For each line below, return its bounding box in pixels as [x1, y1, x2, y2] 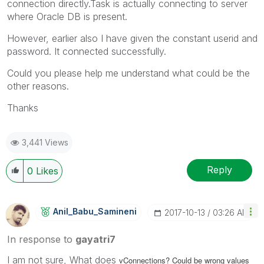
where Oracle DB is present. [7, 10, 127, 22]
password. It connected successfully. [7, 45, 166, 57]
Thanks [7, 101, 38, 114]
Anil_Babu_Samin [53, 206, 124, 216]
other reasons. [7, 80, 69, 92]
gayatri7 [75, 233, 115, 245]
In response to [7, 233, 75, 245]
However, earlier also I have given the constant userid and [7, 32, 258, 44]
